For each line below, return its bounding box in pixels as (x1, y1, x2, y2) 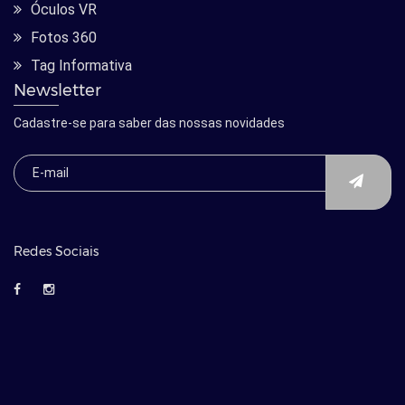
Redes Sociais (14, 243, 99, 260)
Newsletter (14, 80, 101, 101)
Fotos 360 (31, 29, 97, 47)
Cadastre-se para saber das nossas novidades (14, 116, 285, 131)
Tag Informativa (31, 57, 132, 75)
